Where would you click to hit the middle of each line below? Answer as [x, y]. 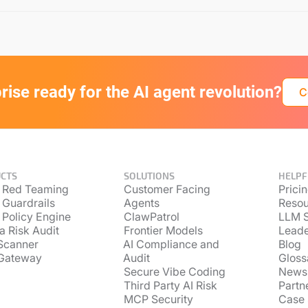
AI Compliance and [172, 244]
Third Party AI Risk [170, 285]
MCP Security [158, 299]
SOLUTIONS [149, 176]
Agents [141, 203]
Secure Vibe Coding [174, 272]
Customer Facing [167, 189]
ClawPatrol [151, 217]
